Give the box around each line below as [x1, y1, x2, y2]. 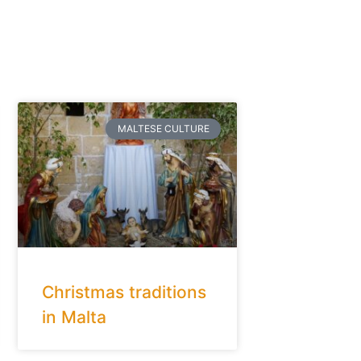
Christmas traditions [41, 281, 206, 302]
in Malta [41, 306, 106, 327]
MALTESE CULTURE [117, 122, 210, 135]
